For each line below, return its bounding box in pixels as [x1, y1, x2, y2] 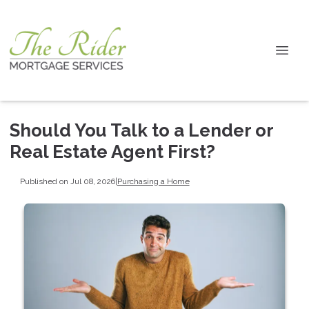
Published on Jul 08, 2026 [19, 176, 115, 186]
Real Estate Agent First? [10, 141, 215, 162]
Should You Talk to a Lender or [10, 120, 273, 141]
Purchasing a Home [117, 176, 190, 186]
